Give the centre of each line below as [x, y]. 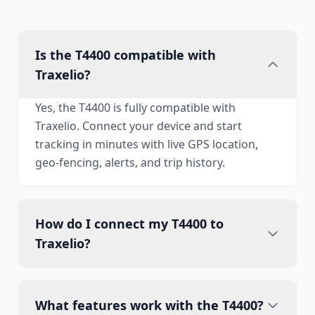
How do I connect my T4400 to [129, 224]
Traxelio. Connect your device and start [139, 126]
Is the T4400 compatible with [126, 55]
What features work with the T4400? [149, 305]
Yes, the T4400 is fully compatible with [135, 108]
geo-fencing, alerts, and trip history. [130, 162]
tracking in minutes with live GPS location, [147, 144]
